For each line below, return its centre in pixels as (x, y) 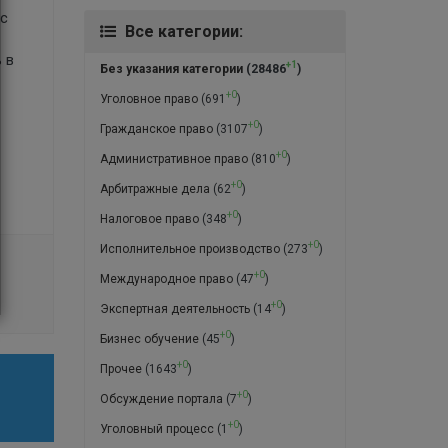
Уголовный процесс (156, 428)
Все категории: (183, 31)
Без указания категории (171, 68)
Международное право (166, 278)
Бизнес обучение (149, 338)
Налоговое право (149, 218)
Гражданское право (156, 128)
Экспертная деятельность (174, 308)
